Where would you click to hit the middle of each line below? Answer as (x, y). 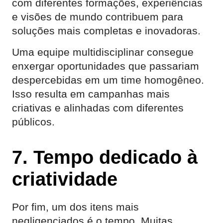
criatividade (65, 179)
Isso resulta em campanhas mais (91, 94)
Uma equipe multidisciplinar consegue (103, 52)
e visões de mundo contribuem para (98, 17)
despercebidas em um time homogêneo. (108, 80)
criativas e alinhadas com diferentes (98, 108)
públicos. (33, 122)
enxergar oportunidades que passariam (106, 66)
